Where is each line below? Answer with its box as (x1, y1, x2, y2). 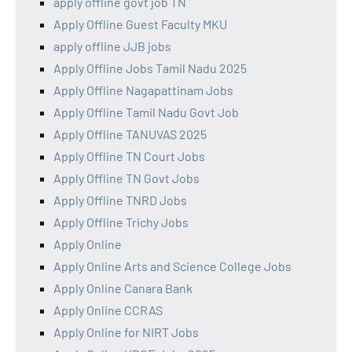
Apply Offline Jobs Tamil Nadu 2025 (53, 60, 247, 75)
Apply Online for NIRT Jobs (53, 324, 199, 339)
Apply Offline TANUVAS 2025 (53, 126, 207, 141)
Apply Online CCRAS (53, 302, 163, 317)
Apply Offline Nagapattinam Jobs (53, 82, 233, 97)
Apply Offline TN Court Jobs (53, 148, 205, 163)
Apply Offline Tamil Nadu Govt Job (53, 104, 239, 119)
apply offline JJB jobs (53, 38, 171, 53)
